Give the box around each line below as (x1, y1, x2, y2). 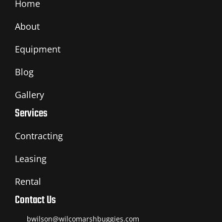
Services (15, 105, 48, 122)
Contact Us (15, 192, 56, 209)
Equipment (15, 43, 60, 55)
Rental (15, 175, 41, 188)
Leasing (15, 153, 47, 165)
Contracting (15, 130, 63, 142)
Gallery (15, 89, 44, 101)
